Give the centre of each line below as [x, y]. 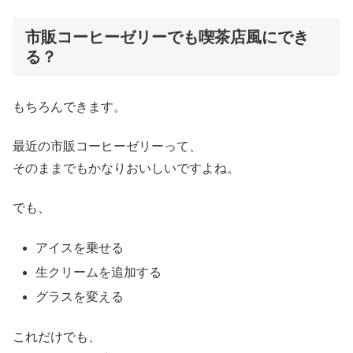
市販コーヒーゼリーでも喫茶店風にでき [167, 37]
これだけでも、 [57, 336]
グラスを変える [80, 297]
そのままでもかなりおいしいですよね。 [126, 169]
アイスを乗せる [80, 247]
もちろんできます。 [69, 106]
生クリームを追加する [99, 273]
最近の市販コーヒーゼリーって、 [107, 147]
